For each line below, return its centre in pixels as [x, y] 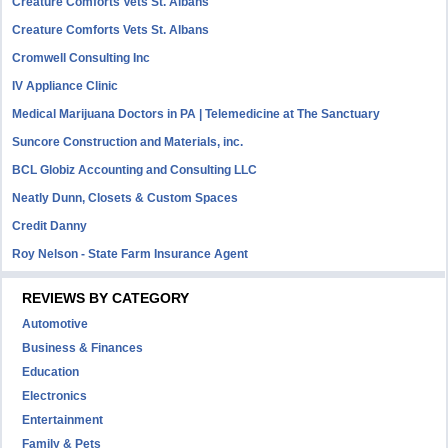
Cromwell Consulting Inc [81, 58]
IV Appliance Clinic [65, 86]
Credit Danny [50, 226]
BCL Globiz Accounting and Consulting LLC [135, 170]
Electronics [55, 396]
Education [51, 372]
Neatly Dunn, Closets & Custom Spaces [125, 198]
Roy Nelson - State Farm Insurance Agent [130, 254]
